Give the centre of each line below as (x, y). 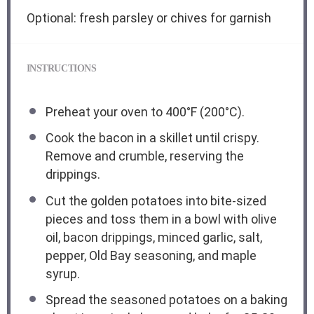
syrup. (62, 273)
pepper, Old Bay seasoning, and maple (151, 255)
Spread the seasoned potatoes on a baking (166, 299)
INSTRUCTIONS (61, 69)
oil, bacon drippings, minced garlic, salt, (153, 237)
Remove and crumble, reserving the (144, 156)
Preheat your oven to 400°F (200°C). (145, 112)
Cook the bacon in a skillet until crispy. (152, 138)
